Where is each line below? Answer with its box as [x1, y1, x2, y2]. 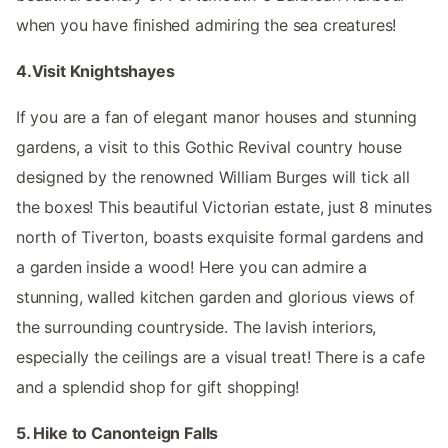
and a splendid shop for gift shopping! [16, 376, 300, 397]
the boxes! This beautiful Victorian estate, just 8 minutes [16, 196, 432, 217]
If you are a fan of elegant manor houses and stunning [16, 106, 417, 127]
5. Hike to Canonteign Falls [16, 422, 219, 443]
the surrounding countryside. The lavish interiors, [16, 316, 377, 337]
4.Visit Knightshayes [16, 60, 175, 81]
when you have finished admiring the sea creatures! [16, 14, 397, 35]
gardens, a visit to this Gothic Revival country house [16, 136, 402, 157]
